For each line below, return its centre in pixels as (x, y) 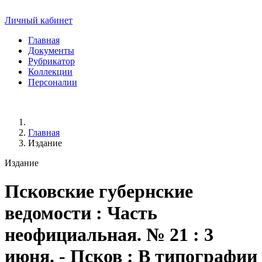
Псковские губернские (99, 192)
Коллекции (50, 72)
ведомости (48, 213)
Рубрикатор (51, 61)
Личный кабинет (39, 20)
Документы (51, 51)
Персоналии (53, 82)
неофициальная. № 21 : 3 (109, 235)
